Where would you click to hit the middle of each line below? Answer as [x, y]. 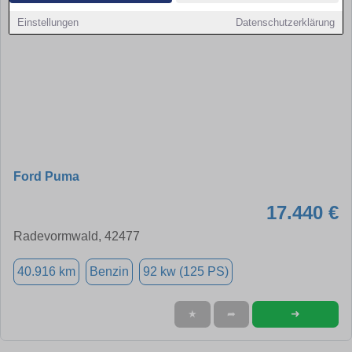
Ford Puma [46, 176]
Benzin [109, 271]
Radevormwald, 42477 [77, 236]
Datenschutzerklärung [285, 22]
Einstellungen [48, 22]
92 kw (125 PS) [186, 271]
